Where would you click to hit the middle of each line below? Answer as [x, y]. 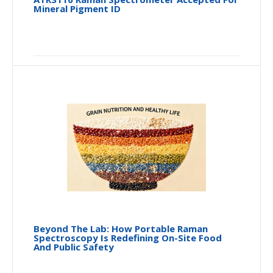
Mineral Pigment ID [77, 8]
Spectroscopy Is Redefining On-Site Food [128, 237]
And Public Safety [74, 246]
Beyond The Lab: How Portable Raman [121, 228]
